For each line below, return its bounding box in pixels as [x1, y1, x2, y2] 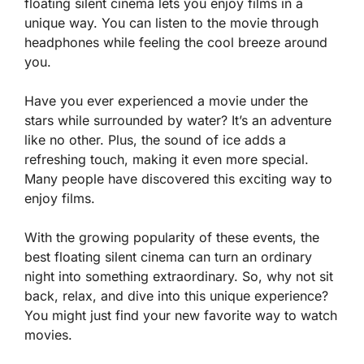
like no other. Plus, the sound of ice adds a [24, 132, 286, 148]
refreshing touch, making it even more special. [24, 151, 309, 167]
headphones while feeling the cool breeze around [24, 34, 327, 50]
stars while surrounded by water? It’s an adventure [24, 112, 331, 128]
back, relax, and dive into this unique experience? [24, 288, 328, 304]
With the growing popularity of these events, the [24, 229, 319, 245]
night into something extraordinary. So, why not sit [24, 268, 333, 284]
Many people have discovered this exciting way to [24, 171, 332, 187]
